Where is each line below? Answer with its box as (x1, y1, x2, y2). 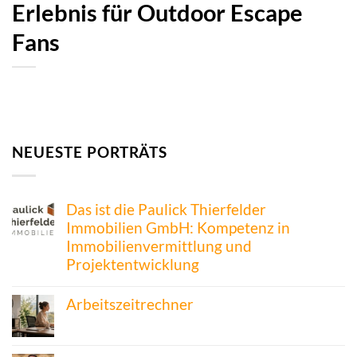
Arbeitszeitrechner (66, 295, 194, 314)
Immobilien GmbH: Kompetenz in (66, 218, 290, 237)
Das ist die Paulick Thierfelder (66, 200, 266, 219)
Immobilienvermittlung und (66, 237, 252, 256)
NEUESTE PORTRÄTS (12, 143, 168, 162)
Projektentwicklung (66, 255, 199, 274)
